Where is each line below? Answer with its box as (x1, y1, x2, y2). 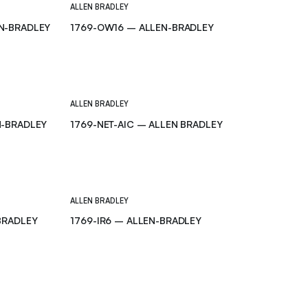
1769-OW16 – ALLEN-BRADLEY (70, 21, 214, 33)
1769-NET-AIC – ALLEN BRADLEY (70, 118, 223, 130)
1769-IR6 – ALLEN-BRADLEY (70, 214, 201, 227)
